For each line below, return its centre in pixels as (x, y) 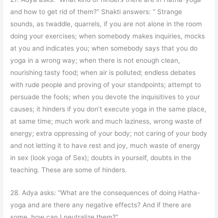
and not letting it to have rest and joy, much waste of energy (106, 145)
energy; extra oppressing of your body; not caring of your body (109, 133)
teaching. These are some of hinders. (69, 170)
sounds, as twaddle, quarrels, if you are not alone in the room (106, 24)
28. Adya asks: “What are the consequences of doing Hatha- (105, 192)
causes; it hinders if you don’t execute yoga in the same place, (109, 109)
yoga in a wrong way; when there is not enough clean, (95, 60)
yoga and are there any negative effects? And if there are (101, 205)
